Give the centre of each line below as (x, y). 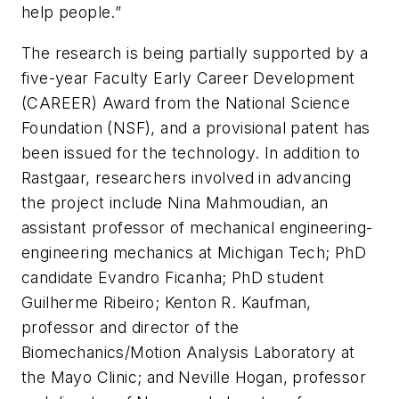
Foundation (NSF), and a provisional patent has (196, 127)
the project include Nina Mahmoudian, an (175, 202)
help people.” (72, 12)
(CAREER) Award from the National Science (186, 102)
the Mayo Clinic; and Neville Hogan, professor (194, 377)
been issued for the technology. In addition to (191, 152)
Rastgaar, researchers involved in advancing (187, 177)
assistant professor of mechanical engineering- (197, 227)
